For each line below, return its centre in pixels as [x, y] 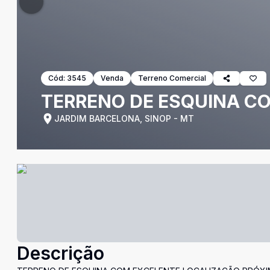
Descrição [61, 253]
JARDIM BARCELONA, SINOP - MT [124, 118]
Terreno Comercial [172, 78]
